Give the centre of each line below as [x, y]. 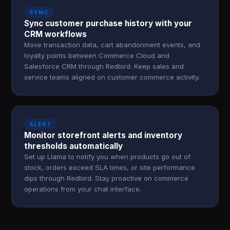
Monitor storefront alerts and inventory [103, 135]
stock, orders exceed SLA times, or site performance [110, 167]
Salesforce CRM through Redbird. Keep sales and [104, 66]
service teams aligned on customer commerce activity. [112, 77]
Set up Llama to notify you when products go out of [108, 157]
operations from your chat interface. [83, 189]
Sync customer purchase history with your [108, 23]
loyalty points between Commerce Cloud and [97, 55]
